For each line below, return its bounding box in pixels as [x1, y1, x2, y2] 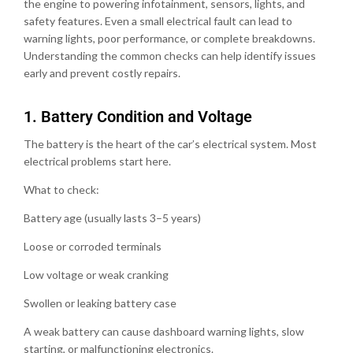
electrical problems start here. [24, 154, 171, 168]
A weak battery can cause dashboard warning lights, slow [24, 324, 304, 338]
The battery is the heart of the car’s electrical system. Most [24, 136, 317, 150]
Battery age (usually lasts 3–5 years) [24, 210, 201, 225]
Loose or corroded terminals [24, 239, 162, 253]
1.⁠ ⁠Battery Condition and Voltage [24, 106, 252, 126]
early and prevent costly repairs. [24, 65, 180, 80]
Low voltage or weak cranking [24, 267, 169, 281]
